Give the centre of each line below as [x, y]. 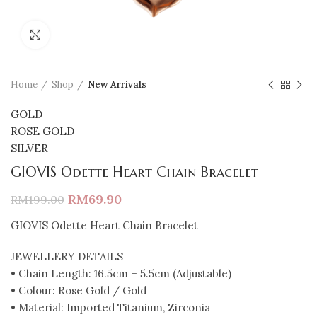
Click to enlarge [86, 34]
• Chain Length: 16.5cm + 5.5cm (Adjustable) [121, 273]
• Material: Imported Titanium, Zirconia [110, 307]
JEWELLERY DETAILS [67, 257]
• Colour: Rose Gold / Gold [79, 290]
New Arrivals [117, 85]
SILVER [29, 148]
